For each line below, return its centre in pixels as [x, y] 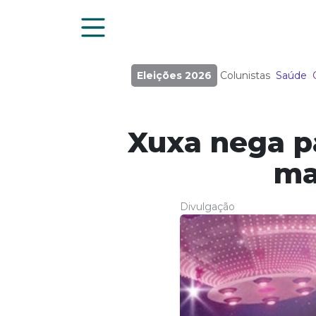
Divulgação [207, 207]
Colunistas [245, 75]
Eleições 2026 [174, 75]
